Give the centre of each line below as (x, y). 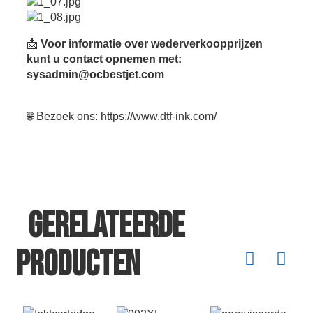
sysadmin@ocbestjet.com (95, 75)
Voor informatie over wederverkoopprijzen (151, 44)
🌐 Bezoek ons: (63, 117)
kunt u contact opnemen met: (104, 59)
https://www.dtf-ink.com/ (158, 117)
